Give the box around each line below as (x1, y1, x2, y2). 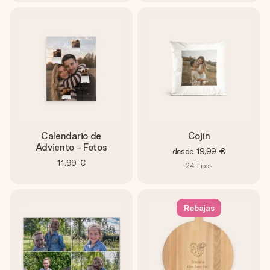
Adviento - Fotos (35, 142, 107, 153)
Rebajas (183, 203, 215, 213)
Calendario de (41, 130, 101, 142)
